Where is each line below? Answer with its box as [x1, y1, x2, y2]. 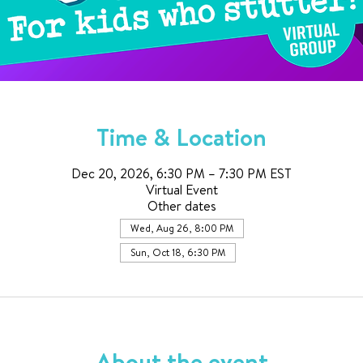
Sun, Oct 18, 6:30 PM [130, 246, 225, 259]
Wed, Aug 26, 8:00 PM [130, 221, 233, 235]
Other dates [147, 197, 216, 215]
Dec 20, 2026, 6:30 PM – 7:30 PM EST [71, 164, 292, 182]
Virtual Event [145, 181, 218, 199]
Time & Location [96, 120, 267, 154]
